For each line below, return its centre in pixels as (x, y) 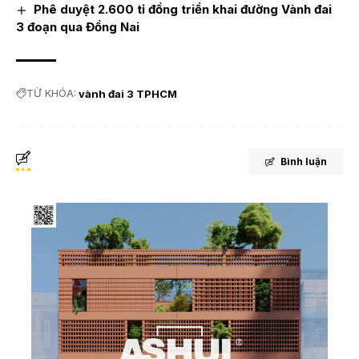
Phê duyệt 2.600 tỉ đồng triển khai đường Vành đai (183, 10)
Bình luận (304, 161)
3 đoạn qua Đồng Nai (78, 26)
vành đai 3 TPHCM (128, 93)
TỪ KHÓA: (51, 93)
